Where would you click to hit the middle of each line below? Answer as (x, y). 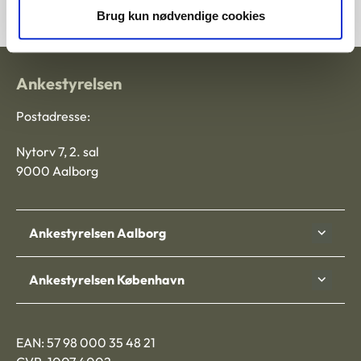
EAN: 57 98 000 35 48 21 (86, 342)
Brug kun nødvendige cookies (180, 16)
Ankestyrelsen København (107, 280)
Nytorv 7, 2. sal (58, 151)
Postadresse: (53, 116)
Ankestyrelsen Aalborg (98, 233)
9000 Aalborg (57, 170)
